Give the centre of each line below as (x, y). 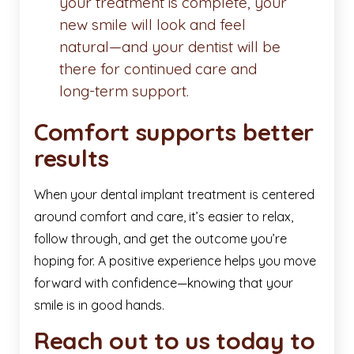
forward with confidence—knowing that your (164, 283)
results (72, 158)
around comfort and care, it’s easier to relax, (164, 217)
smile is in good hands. (99, 305)
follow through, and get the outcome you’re (160, 239)
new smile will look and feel (153, 25)
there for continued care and (158, 69)
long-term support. (124, 91)
